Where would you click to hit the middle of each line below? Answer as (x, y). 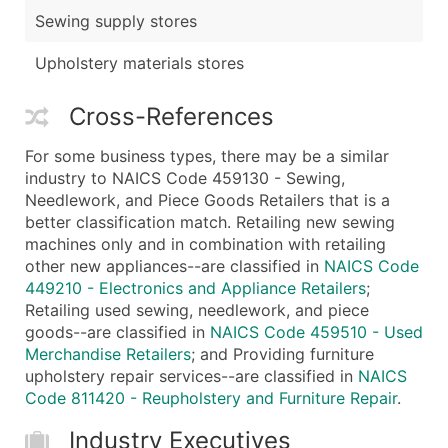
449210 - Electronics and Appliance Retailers (195, 287)
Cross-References (171, 116)
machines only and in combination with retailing (205, 243)
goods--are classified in (117, 331)
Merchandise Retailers (108, 353)
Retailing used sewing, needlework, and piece (197, 309)
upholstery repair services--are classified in (191, 375)
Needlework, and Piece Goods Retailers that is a (207, 199)
